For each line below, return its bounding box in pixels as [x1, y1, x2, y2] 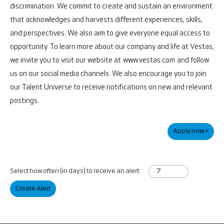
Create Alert [15, 185, 50, 193]
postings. [10, 96, 40, 105]
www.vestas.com [123, 56, 175, 64]
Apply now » [173, 127, 208, 135]
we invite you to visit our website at [10, 56, 122, 64]
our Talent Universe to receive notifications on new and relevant [10, 83, 212, 91]
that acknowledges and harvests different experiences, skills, [10, 15, 202, 24]
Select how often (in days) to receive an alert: [10, 167, 140, 175]
